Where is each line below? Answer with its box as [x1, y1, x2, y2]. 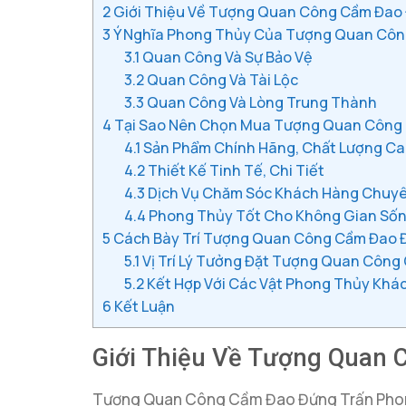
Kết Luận [111, 296, 175, 317]
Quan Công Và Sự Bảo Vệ [140, 47, 314, 68]
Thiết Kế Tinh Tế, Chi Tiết [145, 160, 325, 181]
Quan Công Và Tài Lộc [144, 70, 299, 91]
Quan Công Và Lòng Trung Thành [144, 92, 378, 113]
